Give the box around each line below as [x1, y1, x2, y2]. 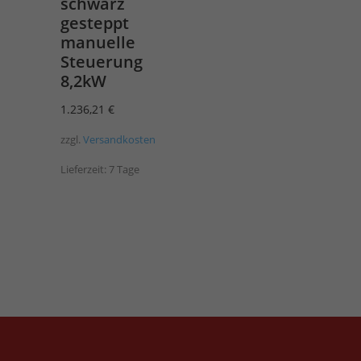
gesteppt [60, 12, 130, 35]
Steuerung [60, 51, 143, 73]
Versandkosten [83, 132, 156, 147]
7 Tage [109, 162, 140, 176]
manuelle [60, 31, 136, 54]
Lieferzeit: [60, 162, 110, 176]
